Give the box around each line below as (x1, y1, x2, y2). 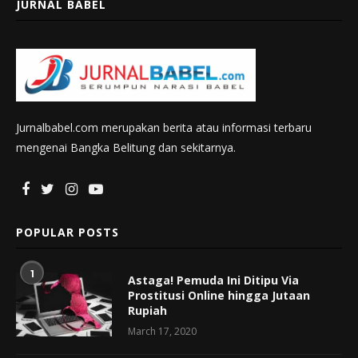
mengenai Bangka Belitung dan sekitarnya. (16, 140, 236, 156)
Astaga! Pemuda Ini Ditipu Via (128, 272, 299, 288)
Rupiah (128, 303, 167, 319)
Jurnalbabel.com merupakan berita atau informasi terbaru (16, 120, 312, 136)
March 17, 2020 (128, 324, 197, 339)
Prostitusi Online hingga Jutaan (128, 288, 310, 304)
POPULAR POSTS (16, 225, 119, 241)
